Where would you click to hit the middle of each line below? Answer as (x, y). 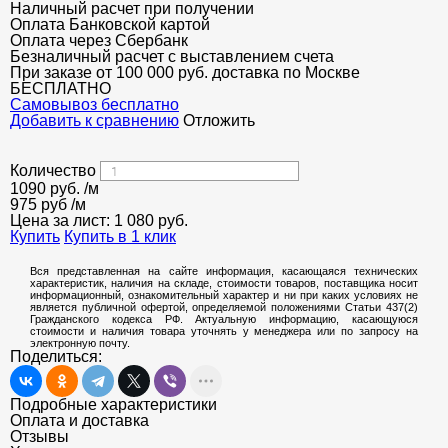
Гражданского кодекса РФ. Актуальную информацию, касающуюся (224, 319)
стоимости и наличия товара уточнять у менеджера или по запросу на (224, 331)
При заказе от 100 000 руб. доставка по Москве (185, 72)
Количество (53, 170)
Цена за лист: (62, 220)
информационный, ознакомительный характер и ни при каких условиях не (224, 295)
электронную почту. (80, 343)
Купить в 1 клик (120, 236)
